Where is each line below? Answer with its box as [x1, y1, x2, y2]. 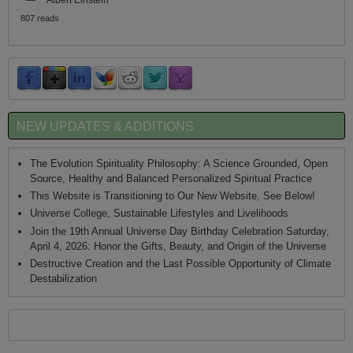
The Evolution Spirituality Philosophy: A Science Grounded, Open [29, 157, 328, 169]
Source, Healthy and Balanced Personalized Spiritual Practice [29, 172, 312, 184]
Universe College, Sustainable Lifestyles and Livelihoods [29, 207, 288, 220]
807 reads [20, 13, 60, 23]
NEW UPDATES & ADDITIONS [17, 118, 194, 133]
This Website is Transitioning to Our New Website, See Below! [29, 190, 315, 203]
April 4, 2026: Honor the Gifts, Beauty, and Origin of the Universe [29, 240, 326, 252]
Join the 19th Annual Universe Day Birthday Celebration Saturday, [29, 225, 329, 237]
